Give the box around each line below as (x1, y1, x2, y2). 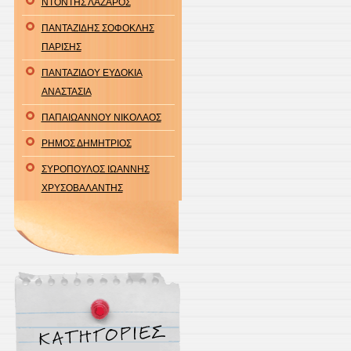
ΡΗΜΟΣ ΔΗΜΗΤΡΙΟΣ (41, 138, 132, 149)
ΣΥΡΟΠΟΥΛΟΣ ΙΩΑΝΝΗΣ (41, 164, 150, 175)
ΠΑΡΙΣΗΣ (41, 42, 81, 52)
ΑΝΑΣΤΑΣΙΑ (41, 86, 92, 97)
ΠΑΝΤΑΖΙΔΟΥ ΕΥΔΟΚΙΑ (41, 67, 143, 78)
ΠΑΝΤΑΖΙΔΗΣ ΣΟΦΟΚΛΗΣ (41, 23, 154, 34)
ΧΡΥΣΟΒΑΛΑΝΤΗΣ (41, 183, 123, 194)
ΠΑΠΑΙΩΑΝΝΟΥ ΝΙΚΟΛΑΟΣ (41, 112, 161, 123)
